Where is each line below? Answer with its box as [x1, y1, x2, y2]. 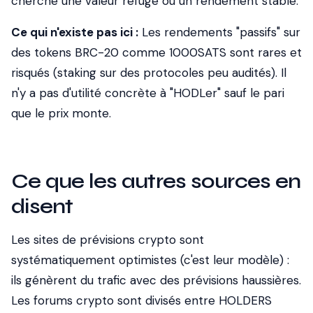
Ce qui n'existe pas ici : [11, 24, 138, 40]
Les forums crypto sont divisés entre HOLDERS [11, 293, 272, 308]
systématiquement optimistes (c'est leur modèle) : [11, 252, 289, 268]
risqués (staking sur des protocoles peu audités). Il [11, 65, 286, 80]
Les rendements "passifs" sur [138, 24, 300, 40]
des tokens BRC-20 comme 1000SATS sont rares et [11, 45, 302, 60]
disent [11, 194, 73, 219]
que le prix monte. [11, 105, 111, 121]
